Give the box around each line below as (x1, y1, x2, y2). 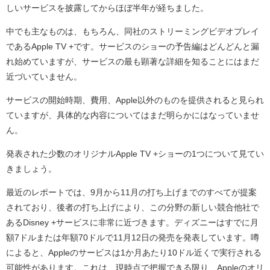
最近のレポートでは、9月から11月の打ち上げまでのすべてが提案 (6, 188, 257, 197)
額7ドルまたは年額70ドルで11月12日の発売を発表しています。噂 (6, 233, 259, 242)
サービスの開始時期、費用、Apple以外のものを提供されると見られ (6, 96, 264, 105)
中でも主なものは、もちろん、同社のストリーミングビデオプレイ (6, 27, 259, 36)
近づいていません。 (6, 72, 82, 81)
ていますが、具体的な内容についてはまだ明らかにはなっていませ (6, 111, 259, 120)
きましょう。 (6, 165, 57, 174)
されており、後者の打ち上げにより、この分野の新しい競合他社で (6, 203, 259, 212)
